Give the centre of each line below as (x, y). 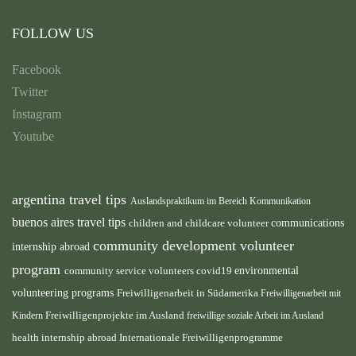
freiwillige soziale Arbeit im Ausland (255, 315)
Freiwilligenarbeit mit (301, 293)
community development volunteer (193, 246)
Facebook (37, 70)
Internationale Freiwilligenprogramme (201, 337)
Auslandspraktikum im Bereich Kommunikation (221, 201)
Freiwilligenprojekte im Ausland (116, 315)
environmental (267, 270)
